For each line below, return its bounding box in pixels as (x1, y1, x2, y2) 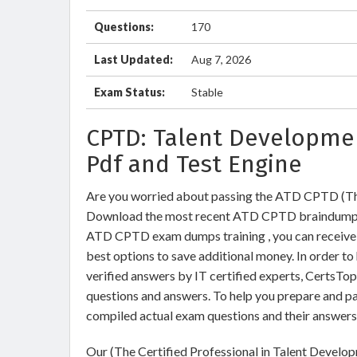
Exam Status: (94, 85, 165, 99)
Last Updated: (94, 53, 173, 66)
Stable (191, 85, 223, 99)
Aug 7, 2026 (191, 53, 251, 66)
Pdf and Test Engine (86, 150, 302, 178)
